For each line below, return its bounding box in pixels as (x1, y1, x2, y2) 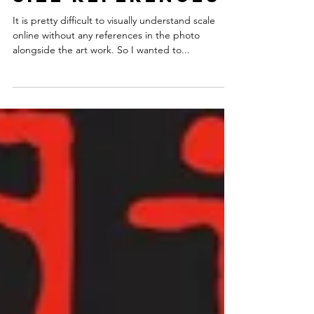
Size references (13, 15, 221, 38)
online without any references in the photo (13, 60, 200, 72)
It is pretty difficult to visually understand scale (13, 45, 215, 57)
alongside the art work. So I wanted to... (117, 74, 190, 87)
